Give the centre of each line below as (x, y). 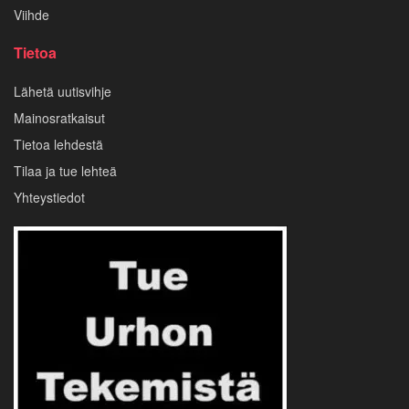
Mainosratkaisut (59, 117)
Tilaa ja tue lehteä (65, 170)
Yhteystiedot (49, 197)
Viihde (31, 14)
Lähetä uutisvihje (63, 91)
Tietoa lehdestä (58, 144)
